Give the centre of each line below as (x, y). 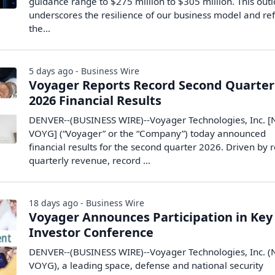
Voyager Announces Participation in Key (151, 217)
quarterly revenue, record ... (90, 160)
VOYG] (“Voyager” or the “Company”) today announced (148, 133)
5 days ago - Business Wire (84, 71)
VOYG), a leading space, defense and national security (146, 265)
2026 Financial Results (95, 100)
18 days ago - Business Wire (87, 203)
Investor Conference (91, 232)
